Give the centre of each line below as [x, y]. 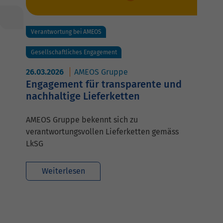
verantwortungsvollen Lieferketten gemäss [102, 131]
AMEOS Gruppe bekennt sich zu [82, 119]
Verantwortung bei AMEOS [66, 32]
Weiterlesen [63, 171]
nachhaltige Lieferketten [83, 96]
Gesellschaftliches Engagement [74, 52]
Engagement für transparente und [104, 84]
